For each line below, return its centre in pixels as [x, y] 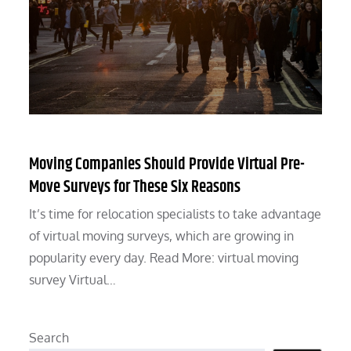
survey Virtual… [73, 280]
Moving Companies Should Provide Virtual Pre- [167, 165]
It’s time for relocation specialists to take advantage [175, 214]
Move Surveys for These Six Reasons [135, 188]
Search [49, 338]
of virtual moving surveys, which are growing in [162, 236]
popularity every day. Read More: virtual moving [164, 258]
